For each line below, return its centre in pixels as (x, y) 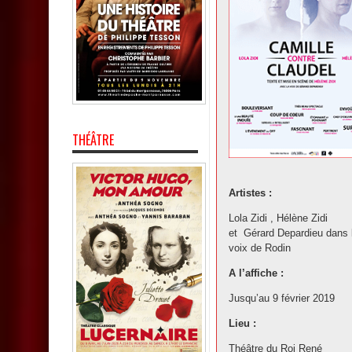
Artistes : (252, 192)
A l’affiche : (256, 273)
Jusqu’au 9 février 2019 (282, 298)
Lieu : (242, 323)
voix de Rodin (260, 247)
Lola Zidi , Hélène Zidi (278, 218)
